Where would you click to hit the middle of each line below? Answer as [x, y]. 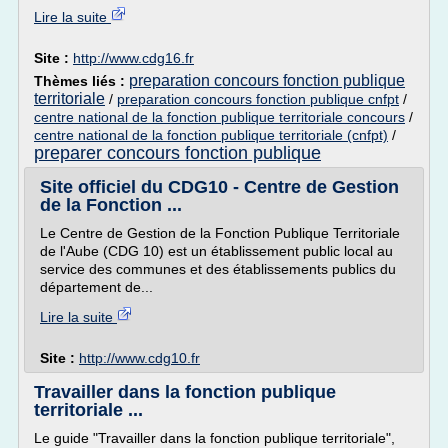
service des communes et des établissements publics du [218, 269]
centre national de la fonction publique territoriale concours [219, 117]
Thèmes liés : [81, 81]
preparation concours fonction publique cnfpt [258, 99]
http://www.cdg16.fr [133, 58]
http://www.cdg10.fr [139, 358]
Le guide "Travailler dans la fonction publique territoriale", [214, 438]
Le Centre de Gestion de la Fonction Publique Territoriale [220, 233]
